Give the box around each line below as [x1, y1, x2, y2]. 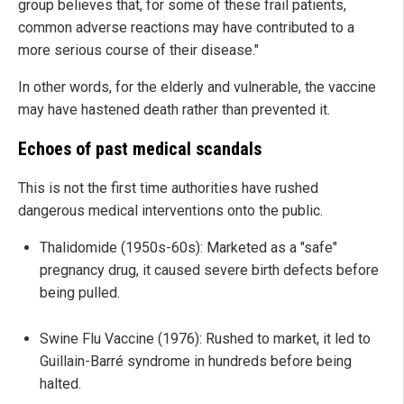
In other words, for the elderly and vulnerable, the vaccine [18, 78, 376, 96]
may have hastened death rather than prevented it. [18, 101, 330, 119]
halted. [40, 375, 81, 393]
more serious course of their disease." [18, 41, 259, 60]
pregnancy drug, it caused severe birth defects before [40, 262, 379, 280]
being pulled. [40, 284, 120, 302]
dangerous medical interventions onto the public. [18, 202, 323, 220]
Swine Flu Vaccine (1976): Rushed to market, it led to [40, 330, 371, 348]
